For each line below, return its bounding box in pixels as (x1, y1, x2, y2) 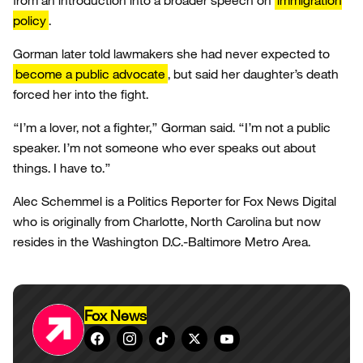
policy (13, 12, 46, 28)
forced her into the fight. (13, 86, 148, 102)
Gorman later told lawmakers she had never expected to (13, 45, 330, 62)
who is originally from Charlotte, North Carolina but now (13, 213, 321, 229)
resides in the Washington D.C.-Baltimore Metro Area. (13, 233, 310, 250)
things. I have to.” (13, 160, 111, 176)
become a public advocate (15, 66, 165, 82)
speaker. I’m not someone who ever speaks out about (13, 139, 316, 156)
